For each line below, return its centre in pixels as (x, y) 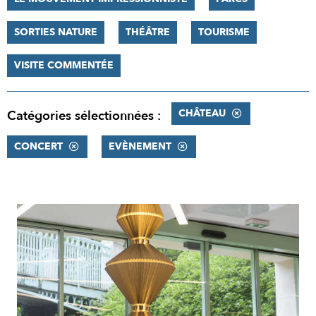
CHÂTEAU (202, 113)
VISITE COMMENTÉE (64, 65)
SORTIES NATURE (56, 32)
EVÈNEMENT (140, 146)
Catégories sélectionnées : (84, 116)
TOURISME (224, 32)
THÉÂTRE (148, 32)
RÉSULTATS (49, 214)
